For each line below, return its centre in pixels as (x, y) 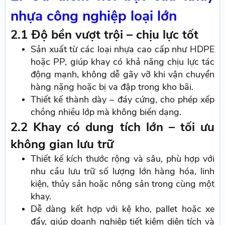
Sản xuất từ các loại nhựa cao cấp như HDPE (123, 49)
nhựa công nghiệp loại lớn (94, 16)
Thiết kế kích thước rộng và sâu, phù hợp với (123, 159)
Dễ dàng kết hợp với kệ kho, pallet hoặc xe (123, 209)
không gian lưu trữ (62, 144)
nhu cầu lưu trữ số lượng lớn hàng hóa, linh (123, 172)
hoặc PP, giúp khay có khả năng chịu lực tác (123, 62)
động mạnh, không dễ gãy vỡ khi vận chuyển (123, 75)
